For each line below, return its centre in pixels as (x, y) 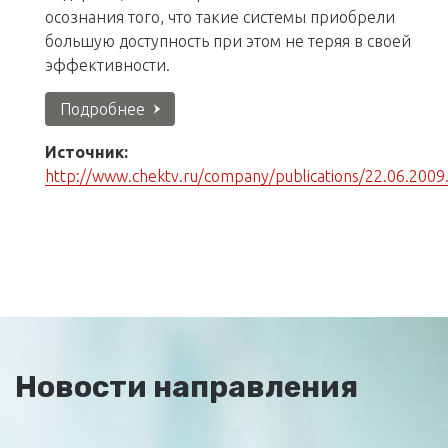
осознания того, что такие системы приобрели (220, 17)
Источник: (86, 152)
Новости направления (186, 387)
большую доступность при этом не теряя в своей (228, 41)
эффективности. (107, 65)
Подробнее (102, 108)
